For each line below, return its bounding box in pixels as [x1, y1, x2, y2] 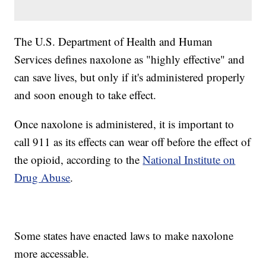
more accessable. [14, 246, 90, 261]
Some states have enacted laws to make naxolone [14, 228, 234, 243]
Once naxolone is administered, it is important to [14, 116, 235, 132]
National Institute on [142, 152, 236, 167]
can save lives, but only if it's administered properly [14, 69, 246, 85]
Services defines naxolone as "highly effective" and [14, 52, 245, 67]
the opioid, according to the [14, 152, 143, 167]
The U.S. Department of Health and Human [14, 34, 213, 49]
